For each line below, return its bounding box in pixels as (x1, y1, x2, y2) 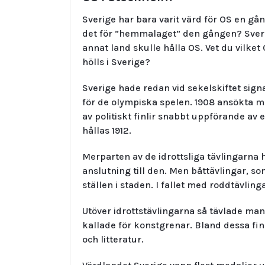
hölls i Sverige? (82, 56, 150, 67)
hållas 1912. (82, 124, 131, 136)
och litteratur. (82, 233, 144, 245)
